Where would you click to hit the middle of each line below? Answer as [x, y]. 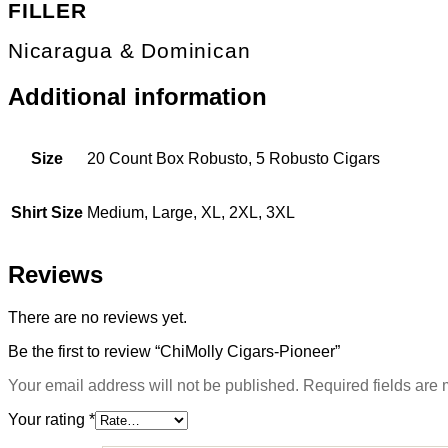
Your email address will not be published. [153, 385]
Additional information [137, 96]
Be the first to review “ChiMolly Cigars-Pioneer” [174, 351]
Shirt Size [47, 212]
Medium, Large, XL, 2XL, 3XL [191, 212]
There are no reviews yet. [97, 317]
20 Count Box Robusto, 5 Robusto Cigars [233, 158]
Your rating [48, 419]
